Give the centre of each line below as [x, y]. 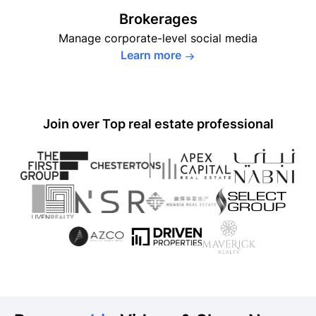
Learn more [151, 55]
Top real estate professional [188, 124]
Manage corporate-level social [142, 38]
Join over [72, 124]
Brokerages [158, 19]
